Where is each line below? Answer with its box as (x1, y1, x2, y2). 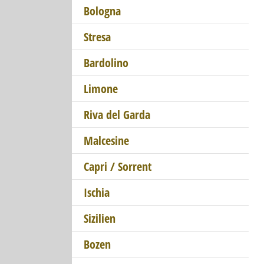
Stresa (84, 29, 111, 45)
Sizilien (84, 210, 115, 226)
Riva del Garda (84, 107, 150, 123)
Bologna (84, 3, 121, 19)
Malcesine (84, 133, 129, 148)
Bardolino (84, 55, 128, 71)
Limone (84, 81, 118, 97)
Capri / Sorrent (84, 159, 151, 174)
